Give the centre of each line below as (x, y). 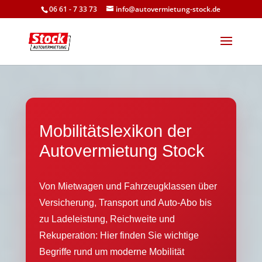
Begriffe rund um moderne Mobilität (112, 252)
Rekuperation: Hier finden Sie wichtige (119, 235)
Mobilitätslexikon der (116, 131)
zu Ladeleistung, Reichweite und (107, 219)
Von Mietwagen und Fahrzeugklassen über (128, 186)
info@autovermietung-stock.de (168, 9)
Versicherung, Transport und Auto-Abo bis (125, 203)
